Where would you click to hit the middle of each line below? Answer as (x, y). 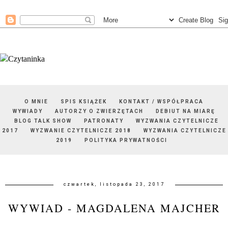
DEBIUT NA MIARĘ (186, 111)
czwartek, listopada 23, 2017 (114, 184)
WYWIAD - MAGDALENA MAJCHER (114, 208)
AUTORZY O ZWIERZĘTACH (99, 111)
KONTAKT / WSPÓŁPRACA (161, 102)
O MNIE (36, 102)
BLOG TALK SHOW (43, 121)
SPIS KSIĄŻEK (84, 102)
